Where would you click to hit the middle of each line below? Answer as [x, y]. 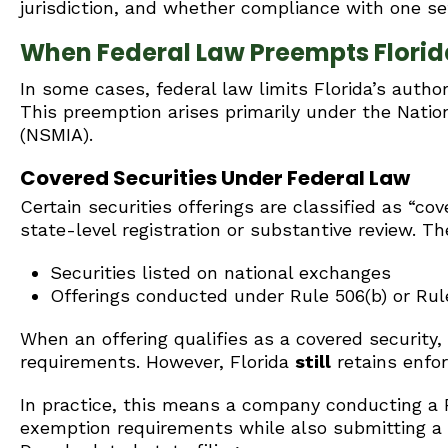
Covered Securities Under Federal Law [215, 178]
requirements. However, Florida [157, 361]
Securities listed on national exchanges [220, 272]
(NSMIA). [56, 134]
